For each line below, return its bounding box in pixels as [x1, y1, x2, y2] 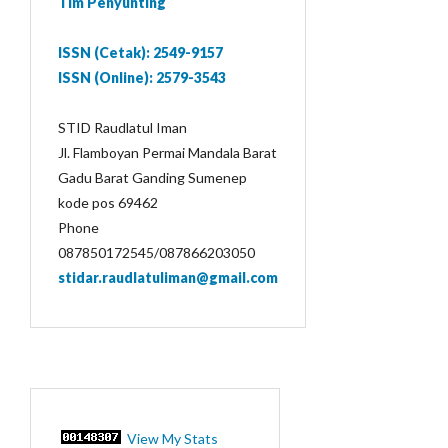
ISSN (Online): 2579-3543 [58, 69, 226, 86]
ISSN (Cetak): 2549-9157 [58, 44, 223, 61]
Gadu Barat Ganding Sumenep [58, 169, 247, 186]
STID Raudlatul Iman [58, 119, 187, 136]
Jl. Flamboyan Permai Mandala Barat [58, 144, 277, 161]
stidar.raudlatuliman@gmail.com [58, 269, 278, 286]
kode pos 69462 [58, 194, 158, 211]
